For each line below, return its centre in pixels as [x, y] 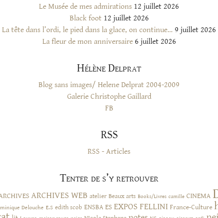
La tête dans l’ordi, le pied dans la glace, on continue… [87, 30]
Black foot [85, 18]
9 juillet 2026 [195, 30]
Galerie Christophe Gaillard [109, 96]
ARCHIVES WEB [59, 195]
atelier [98, 196]
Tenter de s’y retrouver [109, 178]
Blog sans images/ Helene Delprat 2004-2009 [109, 85]
